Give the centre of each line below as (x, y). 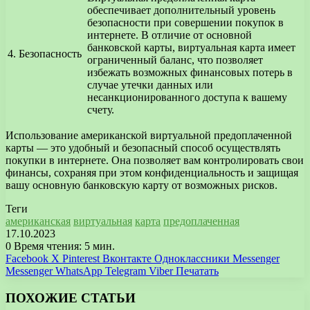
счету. (101, 110)
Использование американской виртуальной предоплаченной (149, 136)
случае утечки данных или (150, 85)
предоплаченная (201, 221)
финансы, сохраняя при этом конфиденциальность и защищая (152, 173)
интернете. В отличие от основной (170, 35)
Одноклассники (192, 259)
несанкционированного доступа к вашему (187, 98)
